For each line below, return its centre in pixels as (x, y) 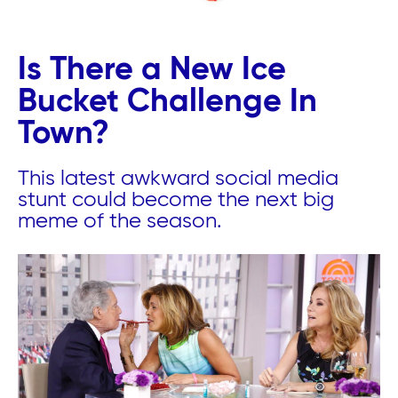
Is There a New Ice (152, 70)
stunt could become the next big (176, 199)
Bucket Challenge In (167, 102)
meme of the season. (120, 221)
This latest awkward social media (178, 178)
